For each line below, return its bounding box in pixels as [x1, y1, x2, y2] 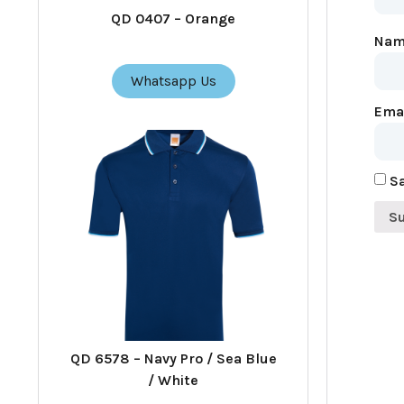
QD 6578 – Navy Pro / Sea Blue [69, 350, 277, 368]
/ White [148, 372, 198, 390]
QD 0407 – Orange [111, 9, 235, 27]
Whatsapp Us [130, 71, 216, 89]
